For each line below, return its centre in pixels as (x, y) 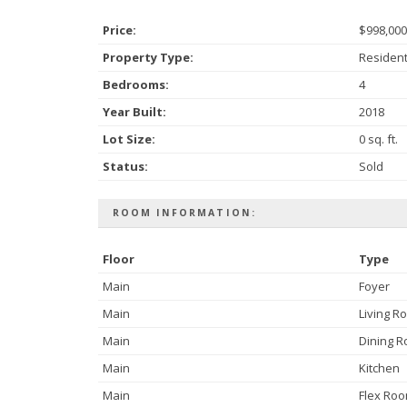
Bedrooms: (135, 84)
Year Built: (134, 111)
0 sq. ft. (378, 139)
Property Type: (148, 57)
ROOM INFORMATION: (184, 212)
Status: (125, 166)
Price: (119, 30)
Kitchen (379, 367)
